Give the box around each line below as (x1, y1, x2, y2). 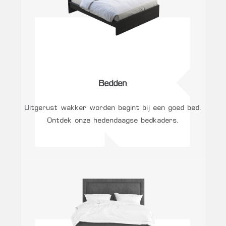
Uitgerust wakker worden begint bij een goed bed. (25, 104, 201, 111)
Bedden (99, 80, 127, 89)
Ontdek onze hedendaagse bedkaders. (47, 117, 179, 124)
